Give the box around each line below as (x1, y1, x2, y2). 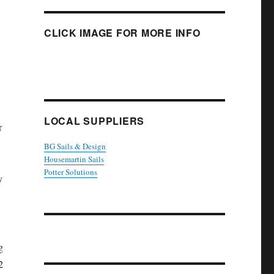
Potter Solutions (43, 166, 97, 178)
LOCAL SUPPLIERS (43, 114, 145, 128)
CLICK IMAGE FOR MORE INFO (43, 26, 201, 40)
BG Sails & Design (43, 141, 106, 152)
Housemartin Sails (43, 154, 104, 165)
